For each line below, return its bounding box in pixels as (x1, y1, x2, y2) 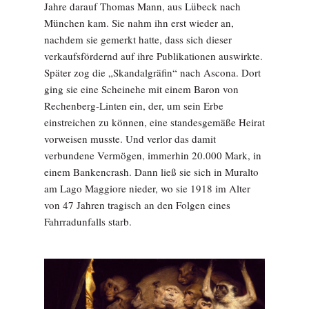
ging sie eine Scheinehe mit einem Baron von (44, 81, 239, 96)
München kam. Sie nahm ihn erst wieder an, (44, 15, 234, 30)
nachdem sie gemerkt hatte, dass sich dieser (44, 32, 232, 46)
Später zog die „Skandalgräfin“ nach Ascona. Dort (44, 65, 261, 79)
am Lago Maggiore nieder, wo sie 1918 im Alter (44, 181, 250, 195)
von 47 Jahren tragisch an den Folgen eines (44, 197, 230, 212)
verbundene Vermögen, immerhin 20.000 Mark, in (44, 148, 261, 162)
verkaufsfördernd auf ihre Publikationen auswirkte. (44, 48, 263, 63)
